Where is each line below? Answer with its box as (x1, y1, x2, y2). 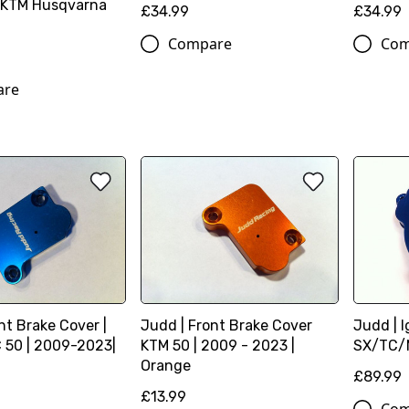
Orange (141, 356, 192, 374)
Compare (168, 34, 233, 55)
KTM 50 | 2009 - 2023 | (141, 336, 296, 354)
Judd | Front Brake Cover (141, 316, 313, 334)
